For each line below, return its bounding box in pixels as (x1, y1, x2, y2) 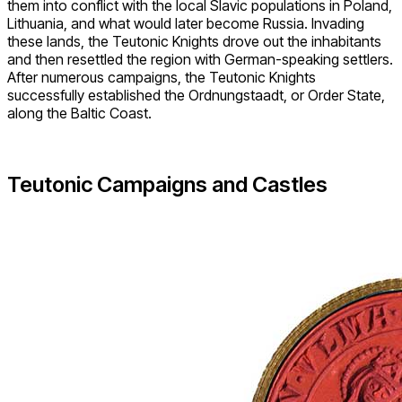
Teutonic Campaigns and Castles (7, 171, 328, 198)
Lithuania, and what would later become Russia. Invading (7, 13, 364, 32)
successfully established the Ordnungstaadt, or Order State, (7, 85, 385, 104)
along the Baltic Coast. (7, 103, 152, 122)
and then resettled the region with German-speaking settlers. (7, 49, 393, 68)
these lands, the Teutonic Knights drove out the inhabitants (7, 31, 381, 50)
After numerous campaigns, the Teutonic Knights (7, 67, 316, 86)
